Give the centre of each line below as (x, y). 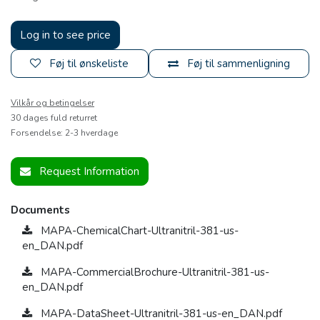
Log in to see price (65, 35)
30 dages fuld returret (54, 118)
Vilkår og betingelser (52, 103)
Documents (40, 210)
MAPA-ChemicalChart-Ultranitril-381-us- (138, 231)
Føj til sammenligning (238, 64)
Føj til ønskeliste (89, 64)
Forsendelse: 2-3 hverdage (64, 133)
